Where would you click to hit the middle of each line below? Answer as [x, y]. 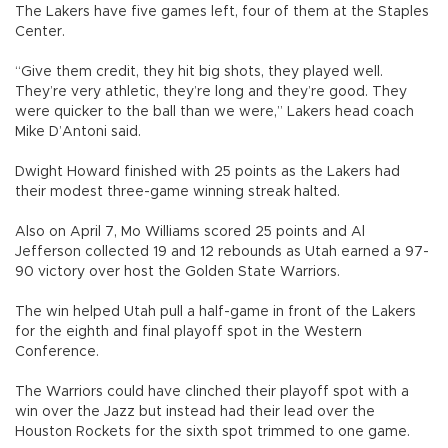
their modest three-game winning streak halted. [177, 192]
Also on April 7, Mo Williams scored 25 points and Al [190, 232]
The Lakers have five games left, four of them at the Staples [222, 12]
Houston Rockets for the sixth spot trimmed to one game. [212, 432]
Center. [40, 32]
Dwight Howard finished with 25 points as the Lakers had [207, 172]
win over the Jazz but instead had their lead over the [195, 412]
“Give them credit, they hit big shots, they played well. [199, 72]
